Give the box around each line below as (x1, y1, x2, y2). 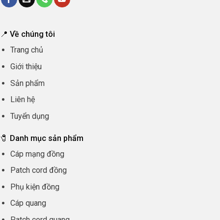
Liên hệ (10, 95, 35, 105)
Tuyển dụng (10, 111, 49, 121)
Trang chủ (10, 45, 43, 55)
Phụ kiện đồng (10, 182, 59, 192)
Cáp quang (10, 198, 46, 208)
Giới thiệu (10, 61, 42, 71)
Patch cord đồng (10, 165, 67, 175)
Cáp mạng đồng (10, 149, 64, 159)
